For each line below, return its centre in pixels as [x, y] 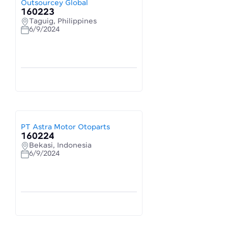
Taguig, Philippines [63, 21]
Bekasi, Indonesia [60, 146]
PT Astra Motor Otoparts [65, 127]
